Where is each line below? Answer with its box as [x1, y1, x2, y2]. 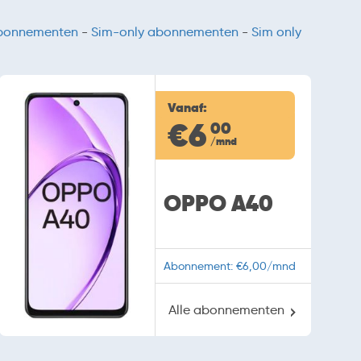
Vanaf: [167, 99, 207, 117]
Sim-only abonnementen [91, 24, 239, 40]
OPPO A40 [163, 189, 273, 219]
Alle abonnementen [168, 302, 284, 318]
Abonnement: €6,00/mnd [163, 259, 296, 274]
